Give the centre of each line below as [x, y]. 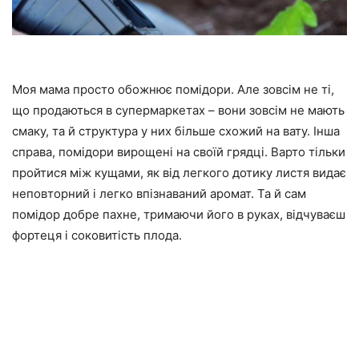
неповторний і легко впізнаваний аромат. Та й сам [159, 194]
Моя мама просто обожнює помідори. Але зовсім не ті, [173, 89]
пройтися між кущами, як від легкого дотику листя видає [179, 173]
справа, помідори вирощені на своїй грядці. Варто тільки [179, 152]
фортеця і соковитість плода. [97, 235]
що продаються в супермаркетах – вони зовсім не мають [178, 110]
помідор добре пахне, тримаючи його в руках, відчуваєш [179, 214]
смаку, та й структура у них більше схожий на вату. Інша [176, 131]
